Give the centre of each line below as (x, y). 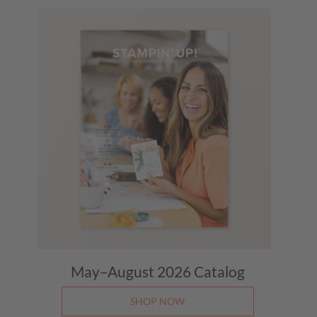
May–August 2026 (132, 271)
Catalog (219, 271)
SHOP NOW (157, 301)
